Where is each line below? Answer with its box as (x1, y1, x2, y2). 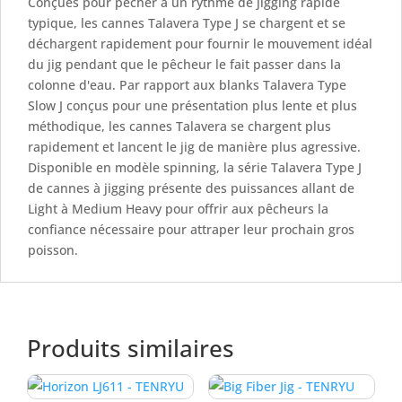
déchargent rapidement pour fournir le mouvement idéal (28, 34, 372, 52)
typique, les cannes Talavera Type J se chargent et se (28, 13, 345, 31)
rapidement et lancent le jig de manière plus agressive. (28, 137, 361, 155)
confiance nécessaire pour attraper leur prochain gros (28, 220, 354, 238)
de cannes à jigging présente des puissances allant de (28, 179, 354, 197)
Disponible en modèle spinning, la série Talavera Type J (28, 158, 362, 176)
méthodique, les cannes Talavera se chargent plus (28, 117, 331, 135)
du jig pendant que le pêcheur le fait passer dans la (28, 55, 341, 73)
